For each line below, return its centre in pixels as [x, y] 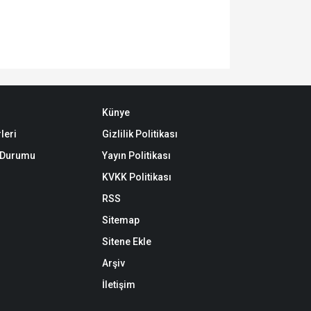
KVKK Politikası [137, 177]
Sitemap [121, 220]
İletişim [119, 285]
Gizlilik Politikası [140, 134]
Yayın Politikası [137, 156]
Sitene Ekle [127, 242]
